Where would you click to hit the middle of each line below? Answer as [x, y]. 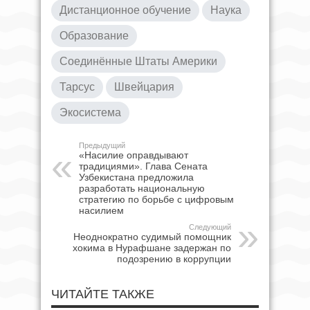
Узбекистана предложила [136, 177]
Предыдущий [102, 146]
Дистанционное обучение [125, 10]
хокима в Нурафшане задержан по [152, 248]
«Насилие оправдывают [134, 155]
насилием [101, 211]
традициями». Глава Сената [143, 166]
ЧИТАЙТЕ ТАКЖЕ [103, 294]
